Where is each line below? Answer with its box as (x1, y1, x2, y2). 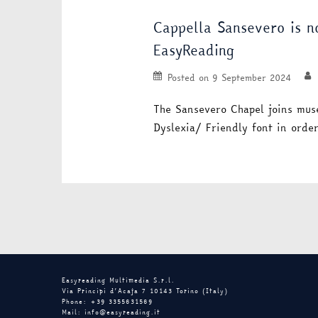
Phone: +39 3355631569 (62, 297, 153, 307)
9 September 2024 (212, 70, 292, 85)
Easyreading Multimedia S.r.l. (62, 275, 175, 286)
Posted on (167, 70, 212, 85)
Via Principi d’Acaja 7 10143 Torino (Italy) (62, 286, 228, 297)
